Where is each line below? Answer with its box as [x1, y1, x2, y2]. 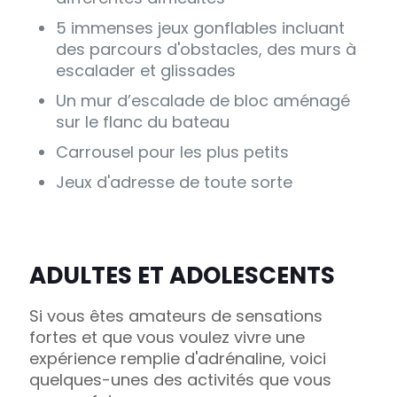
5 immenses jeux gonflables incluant [56, 17, 345, 40]
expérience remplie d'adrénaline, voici [29, 347, 326, 370]
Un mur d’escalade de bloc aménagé [56, 90, 350, 113]
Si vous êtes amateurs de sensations [29, 305, 323, 328]
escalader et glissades [56, 59, 236, 82]
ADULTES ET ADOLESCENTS [29, 260, 335, 292]
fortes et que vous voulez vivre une [29, 326, 305, 349]
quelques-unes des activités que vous [29, 369, 331, 392]
